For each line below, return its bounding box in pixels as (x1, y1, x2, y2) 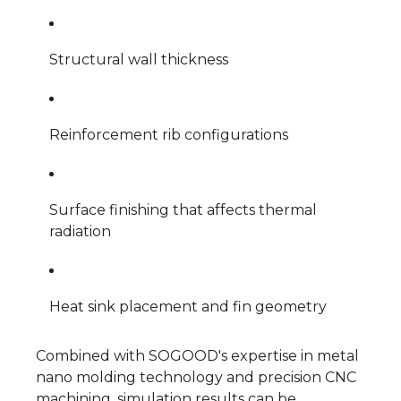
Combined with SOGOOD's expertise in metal (36, 347, 359, 365)
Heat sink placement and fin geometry (49, 298, 327, 316)
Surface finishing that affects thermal (49, 201, 317, 219)
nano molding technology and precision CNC (36, 369, 356, 387)
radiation (49, 223, 111, 241)
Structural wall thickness (49, 51, 228, 69)
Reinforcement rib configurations (49, 126, 288, 144)
